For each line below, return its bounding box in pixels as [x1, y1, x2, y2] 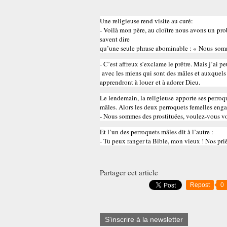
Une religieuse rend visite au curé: [100, 16, 193, 25]
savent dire [100, 34, 130, 44]
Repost [190, 181, 210, 188]
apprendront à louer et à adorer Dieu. [100, 78, 200, 87]
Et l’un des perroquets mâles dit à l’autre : [100, 127, 213, 136]
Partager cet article [100, 167, 158, 177]
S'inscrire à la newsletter [105, 215, 183, 223]
